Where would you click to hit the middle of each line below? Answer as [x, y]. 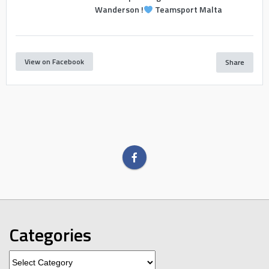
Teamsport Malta [187, 10]
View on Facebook [54, 62]
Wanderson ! [119, 10]
